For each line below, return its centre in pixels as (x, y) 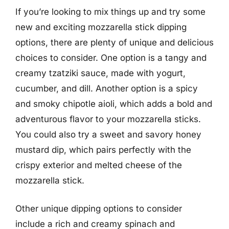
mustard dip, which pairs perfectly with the (103, 150)
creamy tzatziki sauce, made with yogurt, (100, 73)
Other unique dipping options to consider (99, 209)
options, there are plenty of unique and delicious (114, 42)
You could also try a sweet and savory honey (108, 134)
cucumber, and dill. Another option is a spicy (107, 88)
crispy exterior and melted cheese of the (99, 165)
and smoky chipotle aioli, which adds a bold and (114, 104)
